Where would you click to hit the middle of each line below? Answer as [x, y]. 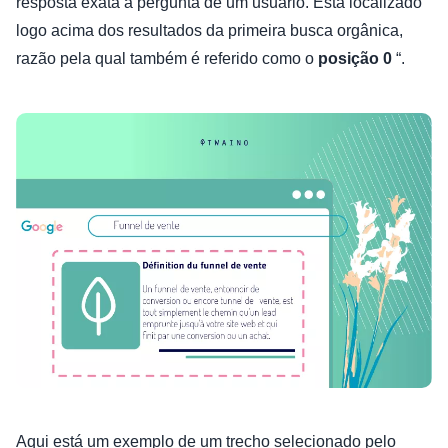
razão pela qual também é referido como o [167, 58]
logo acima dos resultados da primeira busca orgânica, [209, 30]
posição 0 [357, 58]
